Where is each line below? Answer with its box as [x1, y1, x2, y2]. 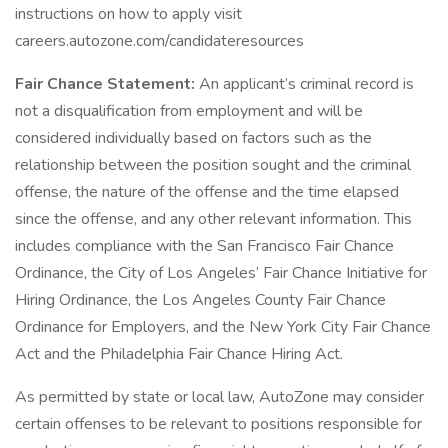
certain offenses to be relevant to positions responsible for [15, 413, 422, 435]
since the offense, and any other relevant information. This [15, 208, 412, 230]
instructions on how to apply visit [15, 3, 242, 25]
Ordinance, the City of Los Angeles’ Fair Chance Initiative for [15, 262, 427, 284]
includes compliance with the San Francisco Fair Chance [15, 235, 394, 257]
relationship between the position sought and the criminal [15, 154, 411, 176]
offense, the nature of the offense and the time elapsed [15, 181, 399, 203]
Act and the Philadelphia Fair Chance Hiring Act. [15, 343, 343, 365]
